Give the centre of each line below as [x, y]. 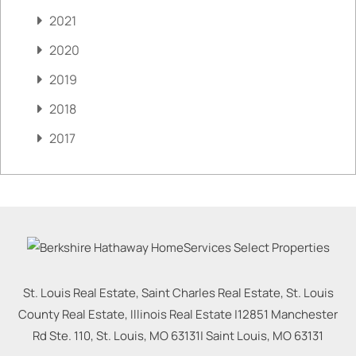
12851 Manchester [288, 315]
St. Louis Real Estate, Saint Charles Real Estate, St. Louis [178, 293]
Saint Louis [236, 336]
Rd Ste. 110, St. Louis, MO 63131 [116, 336]
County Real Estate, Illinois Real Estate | [128, 315]
